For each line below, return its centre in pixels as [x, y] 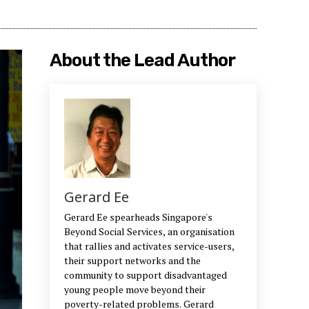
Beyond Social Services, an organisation [149, 231]
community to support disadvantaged [146, 275]
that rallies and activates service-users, [149, 246]
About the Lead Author [142, 61]
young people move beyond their [135, 289]
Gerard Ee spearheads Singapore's [138, 217]
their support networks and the [132, 260]
